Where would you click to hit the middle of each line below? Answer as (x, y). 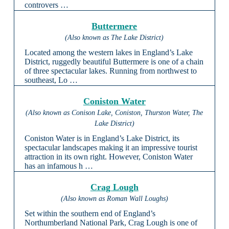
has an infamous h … (59, 166)
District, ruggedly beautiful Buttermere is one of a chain (114, 62)
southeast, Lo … (51, 80)
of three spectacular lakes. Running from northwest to (110, 71)
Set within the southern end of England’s (90, 214)
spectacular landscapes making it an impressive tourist (111, 148)
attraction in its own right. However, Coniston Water (108, 157)
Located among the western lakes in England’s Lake (108, 53)
